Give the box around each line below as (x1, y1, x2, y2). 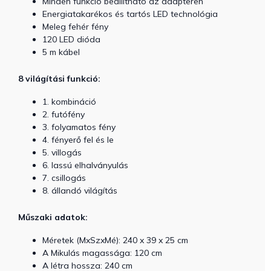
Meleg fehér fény (42, 21, 108, 32)
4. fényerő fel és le (42, 134, 114, 145)
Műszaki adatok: (18, 212, 88, 223)
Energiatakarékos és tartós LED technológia (42, 8, 218, 19)
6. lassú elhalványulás (42, 160, 128, 171)
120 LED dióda (42, 34, 100, 45)
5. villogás (42, 147, 82, 158)
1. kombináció (42, 96, 96, 107)
